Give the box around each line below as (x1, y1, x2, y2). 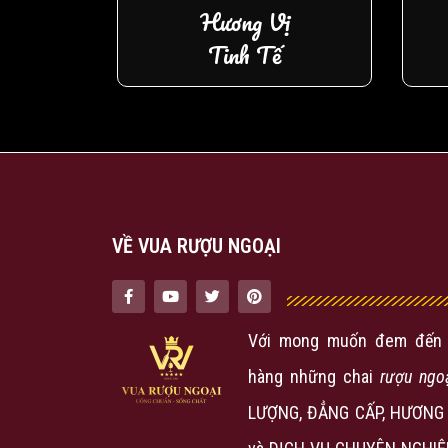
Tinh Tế (208, 34, 281, 74)
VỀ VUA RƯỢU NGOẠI (112, 233, 281, 258)
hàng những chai (248, 365, 380, 387)
